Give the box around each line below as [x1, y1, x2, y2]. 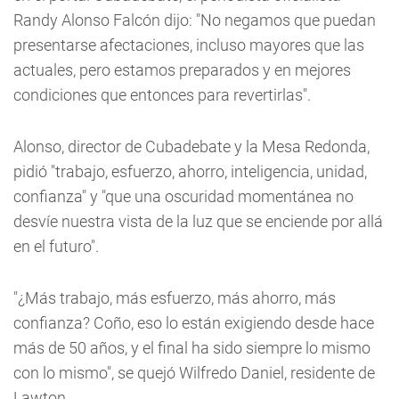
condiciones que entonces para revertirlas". [13, 85, 311, 104]
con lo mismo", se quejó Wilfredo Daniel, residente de [13, 363, 375, 382]
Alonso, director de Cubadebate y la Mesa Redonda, [13, 137, 370, 156]
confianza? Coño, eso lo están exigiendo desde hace [13, 313, 374, 332]
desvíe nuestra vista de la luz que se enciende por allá [13, 212, 383, 231]
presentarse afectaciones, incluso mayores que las [13, 36, 364, 54]
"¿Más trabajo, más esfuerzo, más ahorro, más [13, 289, 336, 307]
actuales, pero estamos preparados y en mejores [13, 61, 351, 79]
